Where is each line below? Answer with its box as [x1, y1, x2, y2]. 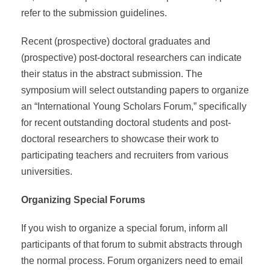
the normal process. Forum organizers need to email [21, 256, 243, 266]
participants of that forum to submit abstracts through [21, 239, 242, 250]
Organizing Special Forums [21, 195, 145, 205]
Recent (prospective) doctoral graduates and [21, 36, 210, 46]
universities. [21, 166, 72, 177]
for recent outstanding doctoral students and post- [21, 118, 231, 128]
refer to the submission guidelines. [21, 8, 167, 18]
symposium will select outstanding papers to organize [21, 85, 249, 95]
